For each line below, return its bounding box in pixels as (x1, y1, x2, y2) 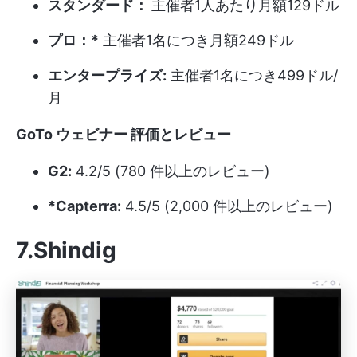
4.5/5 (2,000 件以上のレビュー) (121, 197, 333, 214)
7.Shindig (16, 236, 116, 264)
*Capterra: (48, 197, 121, 214)
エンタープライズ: (48, 66, 167, 84)
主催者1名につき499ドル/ (167, 66, 338, 84)
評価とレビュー (131, 125, 231, 143)
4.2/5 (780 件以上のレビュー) (72, 162, 270, 179)
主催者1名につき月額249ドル (99, 31, 294, 49)
